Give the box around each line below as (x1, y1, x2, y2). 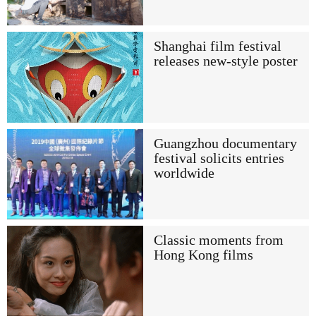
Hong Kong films (153, 247, 253, 262)
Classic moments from (153, 232, 284, 248)
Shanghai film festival (153, 39, 281, 54)
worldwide (153, 165, 214, 181)
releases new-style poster (153, 54, 298, 69)
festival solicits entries (153, 150, 284, 166)
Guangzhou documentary (153, 135, 297, 151)
